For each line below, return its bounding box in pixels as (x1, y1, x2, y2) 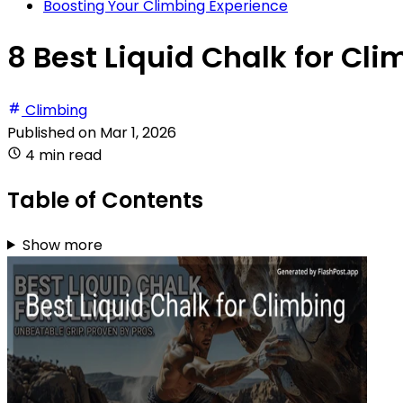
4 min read (25, 144, 102, 166)
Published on (7, 121, 100, 143)
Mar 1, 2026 (100, 121, 176, 143)
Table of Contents (7, 184, 203, 215)
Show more (22, 234, 103, 255)
